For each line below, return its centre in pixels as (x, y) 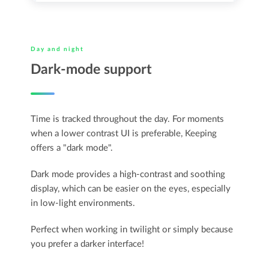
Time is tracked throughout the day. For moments (128, 119)
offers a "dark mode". (72, 148)
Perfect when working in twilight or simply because (132, 229)
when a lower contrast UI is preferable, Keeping (124, 133)
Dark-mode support (92, 69)
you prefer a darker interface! (88, 244)
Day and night (58, 49)
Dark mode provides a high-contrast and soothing (128, 174)
